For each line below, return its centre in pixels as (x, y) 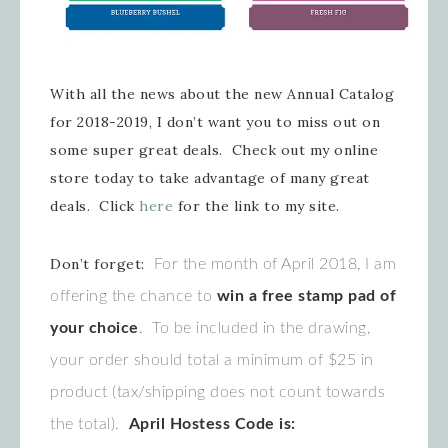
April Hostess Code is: (214, 424)
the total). (89, 424)
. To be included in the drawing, (254, 328)
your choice (94, 328)
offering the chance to (131, 296)
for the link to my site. (256, 206)
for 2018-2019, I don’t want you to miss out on (215, 122)
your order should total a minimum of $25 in (212, 360)
